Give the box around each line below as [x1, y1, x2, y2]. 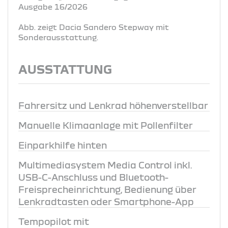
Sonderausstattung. [18, 33, 98, 41]
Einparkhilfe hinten [18, 139, 107, 150]
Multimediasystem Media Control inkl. [18, 159, 192, 170]
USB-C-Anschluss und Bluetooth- [18, 172, 168, 182]
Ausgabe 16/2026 [18, 2, 88, 11]
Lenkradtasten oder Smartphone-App [18, 196, 194, 207]
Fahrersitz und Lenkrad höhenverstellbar [18, 100, 208, 110]
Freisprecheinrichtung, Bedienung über [18, 184, 196, 194]
